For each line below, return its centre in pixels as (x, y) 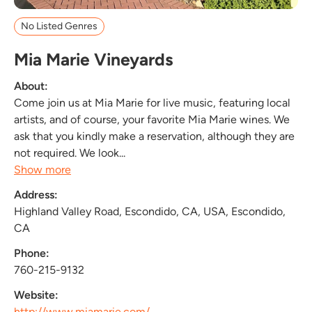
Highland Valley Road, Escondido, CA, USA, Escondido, (150, 211)
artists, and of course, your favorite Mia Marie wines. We (152, 119)
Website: (36, 295)
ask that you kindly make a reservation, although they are (154, 136)
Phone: (32, 253)
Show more (42, 169)
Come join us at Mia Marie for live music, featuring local (152, 102)
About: (31, 86)
